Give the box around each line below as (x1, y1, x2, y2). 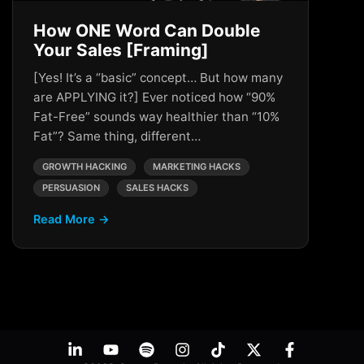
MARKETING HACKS (153, 161, 240, 172)
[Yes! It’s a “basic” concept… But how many (33, 70, 283, 85)
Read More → (33, 212, 110, 226)
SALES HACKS (126, 182, 188, 193)
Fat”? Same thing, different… (33, 128, 201, 144)
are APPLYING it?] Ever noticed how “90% (33, 89, 275, 105)
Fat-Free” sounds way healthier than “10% (33, 109, 279, 124)
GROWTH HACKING (42, 161, 127, 172)
